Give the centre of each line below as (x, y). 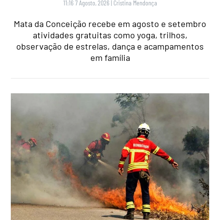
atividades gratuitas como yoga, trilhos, (110, 35)
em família (110, 58)
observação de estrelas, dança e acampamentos (110, 46)
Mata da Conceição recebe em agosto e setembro (110, 24)
